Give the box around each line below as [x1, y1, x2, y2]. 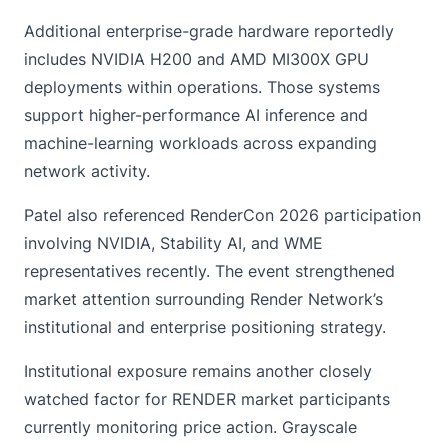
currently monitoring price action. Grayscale [24, 416, 357, 437]
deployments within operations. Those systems [24, 76, 380, 97]
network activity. [24, 160, 150, 181]
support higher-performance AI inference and [24, 104, 368, 125]
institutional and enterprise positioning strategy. [24, 316, 386, 337]
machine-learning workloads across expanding [24, 132, 377, 153]
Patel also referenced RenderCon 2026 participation [24, 204, 421, 225]
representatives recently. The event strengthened [24, 260, 395, 281]
